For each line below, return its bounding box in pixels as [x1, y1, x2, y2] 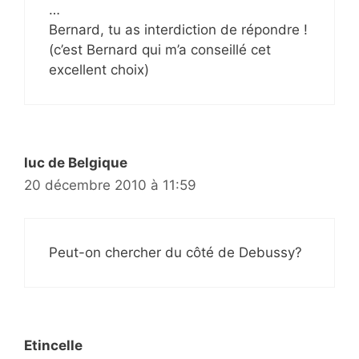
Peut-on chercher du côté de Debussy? [49, 244, 302, 260]
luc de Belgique [24, 155, 127, 171]
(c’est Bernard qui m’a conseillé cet [49, 42, 271, 58]
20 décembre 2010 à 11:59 [24, 177, 196, 193]
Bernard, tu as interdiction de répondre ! [49, 22, 308, 38]
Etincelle [24, 337, 83, 353]
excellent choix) [49, 62, 149, 78]
